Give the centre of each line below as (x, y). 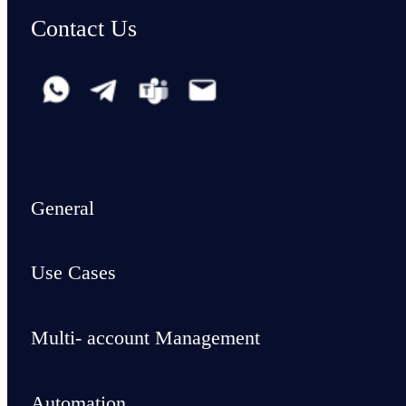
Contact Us (83, 28)
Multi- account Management (145, 338)
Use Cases (73, 273)
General (62, 208)
